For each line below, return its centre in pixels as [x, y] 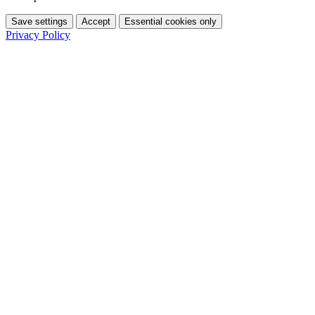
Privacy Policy [38, 34]
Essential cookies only [171, 21]
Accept [96, 21]
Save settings [39, 21]
